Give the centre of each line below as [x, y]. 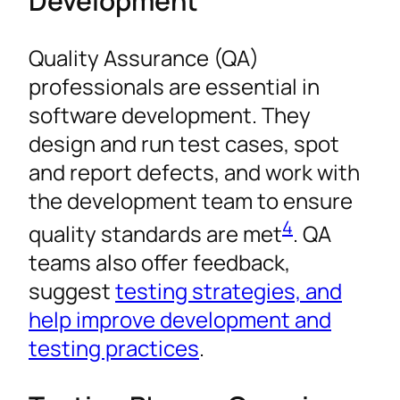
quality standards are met [155, 233]
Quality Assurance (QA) [144, 57]
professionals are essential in [174, 86]
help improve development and [180, 319]
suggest [72, 290]
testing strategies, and [229, 290]
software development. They [170, 114]
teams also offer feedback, [159, 262]
